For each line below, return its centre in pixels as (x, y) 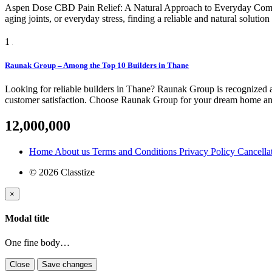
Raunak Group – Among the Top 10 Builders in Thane (97, 66)
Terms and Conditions (136, 152)
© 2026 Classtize (62, 172)
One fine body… (37, 242)
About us (73, 152)
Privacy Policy (208, 152)
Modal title (27, 219)
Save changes (77, 264)
